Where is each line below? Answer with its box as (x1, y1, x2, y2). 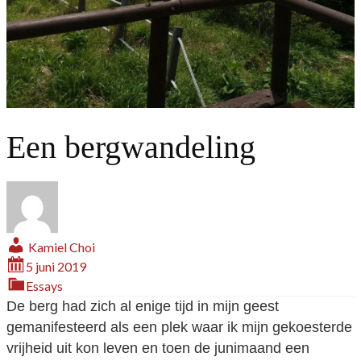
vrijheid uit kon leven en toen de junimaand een (6, 340, 309, 356)
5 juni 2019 (26, 259, 86, 274)
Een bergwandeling (6, 129, 255, 165)
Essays (26, 278, 63, 293)
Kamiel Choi (28, 239, 95, 255)
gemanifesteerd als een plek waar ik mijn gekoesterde (6, 319, 352, 335)
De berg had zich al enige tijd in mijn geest (6, 298, 279, 314)
